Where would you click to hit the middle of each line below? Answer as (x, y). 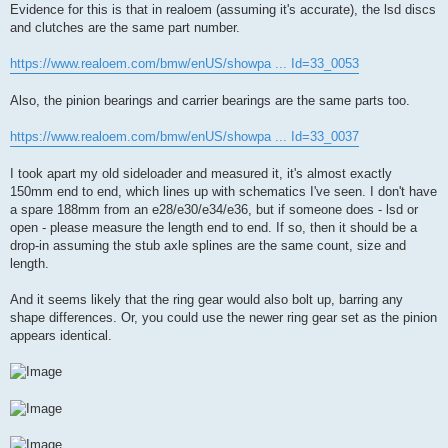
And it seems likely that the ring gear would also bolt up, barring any (206, 299)
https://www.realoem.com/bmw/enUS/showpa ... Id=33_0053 (184, 63)
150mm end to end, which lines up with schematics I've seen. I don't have (223, 191)
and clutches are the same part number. (125, 27)
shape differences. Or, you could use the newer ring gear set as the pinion (223, 317)
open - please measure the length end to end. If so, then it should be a (213, 227)
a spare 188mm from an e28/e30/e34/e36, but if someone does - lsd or (214, 209)
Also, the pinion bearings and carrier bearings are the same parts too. (210, 100)
